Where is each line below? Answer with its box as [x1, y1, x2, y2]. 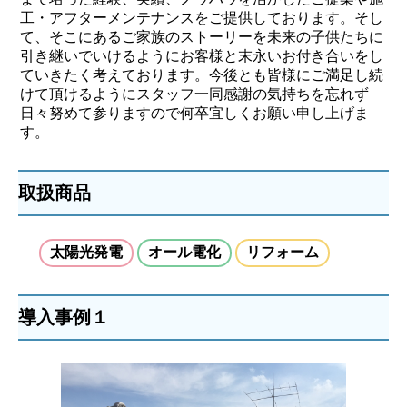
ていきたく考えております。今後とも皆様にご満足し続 [20, 66, 384, 83]
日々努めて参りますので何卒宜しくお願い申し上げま [20, 104, 370, 121]
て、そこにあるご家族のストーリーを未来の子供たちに [20, 28, 384, 45]
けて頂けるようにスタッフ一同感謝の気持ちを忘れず [20, 85, 370, 102]
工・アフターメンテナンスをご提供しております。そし [20, 9, 384, 25]
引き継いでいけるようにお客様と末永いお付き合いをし [20, 47, 384, 64]
